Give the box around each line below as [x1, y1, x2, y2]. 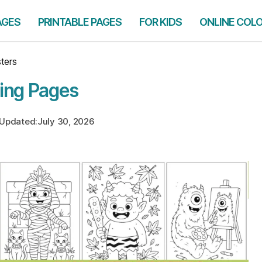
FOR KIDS [139, 16, 182, 28]
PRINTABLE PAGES [38, 16, 122, 28]
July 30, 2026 [37, 116, 95, 127]
